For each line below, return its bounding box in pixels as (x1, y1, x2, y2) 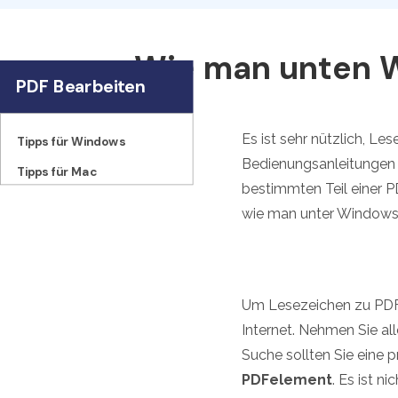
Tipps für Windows (16, 133, 125, 150)
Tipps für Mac (16, 163, 97, 180)
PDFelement (242, 371, 332, 389)
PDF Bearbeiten (16, 75, 146, 99)
